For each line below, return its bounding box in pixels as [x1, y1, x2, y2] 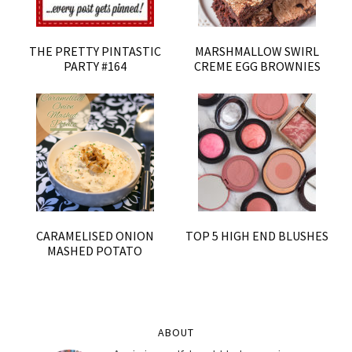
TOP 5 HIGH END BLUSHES [185, 227, 329, 244]
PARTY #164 [63, 57, 126, 74]
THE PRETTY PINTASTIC [28, 42, 161, 59]
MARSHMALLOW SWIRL [195, 42, 320, 59]
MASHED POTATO [47, 242, 143, 258]
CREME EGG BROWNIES [193, 57, 321, 74]
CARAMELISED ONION [35, 227, 154, 244]
